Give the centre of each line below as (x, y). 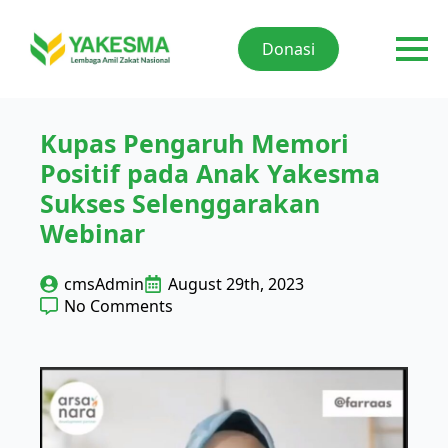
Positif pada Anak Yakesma (210, 173)
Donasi (288, 49)
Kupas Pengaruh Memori (194, 143)
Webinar (92, 233)
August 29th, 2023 (236, 284)
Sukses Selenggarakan (180, 203)
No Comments (118, 306)
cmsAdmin (104, 284)
